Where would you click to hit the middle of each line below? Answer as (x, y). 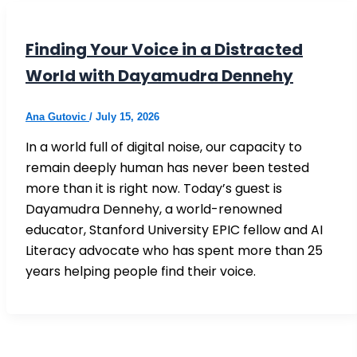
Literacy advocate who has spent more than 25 (174, 250)
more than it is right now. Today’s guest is (154, 188)
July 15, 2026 (127, 116)
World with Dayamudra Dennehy (159, 75)
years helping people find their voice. (141, 271)
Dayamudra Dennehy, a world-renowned (154, 209)
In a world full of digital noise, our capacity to (164, 147)
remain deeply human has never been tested (167, 167)
